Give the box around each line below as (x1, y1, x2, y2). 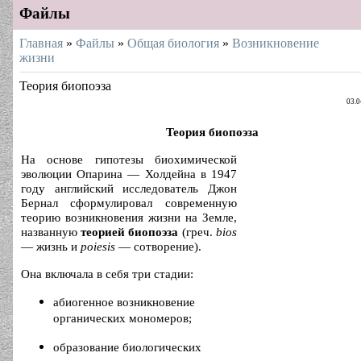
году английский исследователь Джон (21, 182, 237, 195)
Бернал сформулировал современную (21, 197, 237, 210)
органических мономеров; (53, 312, 192, 325)
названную (21, 226, 81, 239)
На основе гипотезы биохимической (21, 153, 237, 166)
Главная (19, 36, 63, 50)
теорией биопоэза (81, 226, 179, 239)
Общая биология (127, 36, 219, 50)
